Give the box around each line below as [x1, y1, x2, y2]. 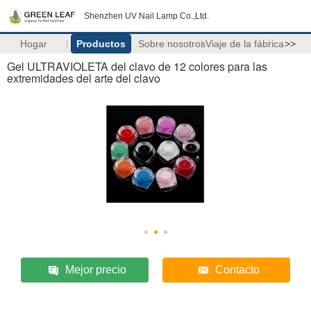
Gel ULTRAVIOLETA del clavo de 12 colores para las [7, 58, 267, 74]
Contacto [215, 264, 260, 276]
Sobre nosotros [137, 38, 205, 49]
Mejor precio [65, 264, 126, 276]
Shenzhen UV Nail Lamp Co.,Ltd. [84, 11, 209, 21]
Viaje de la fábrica [205, 38, 284, 49]
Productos [76, 38, 126, 49]
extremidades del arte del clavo [7, 70, 160, 86]
